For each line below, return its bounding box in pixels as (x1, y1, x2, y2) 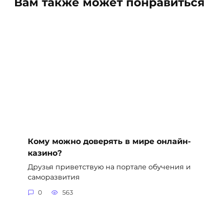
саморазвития (27, 172, 80, 182)
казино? (27, 148, 62, 158)
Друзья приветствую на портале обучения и (27, 162, 191, 171)
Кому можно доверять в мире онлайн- (27, 136, 191, 146)
